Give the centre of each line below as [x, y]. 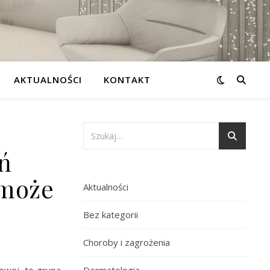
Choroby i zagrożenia [127, 242]
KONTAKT [127, 80]
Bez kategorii [111, 215]
